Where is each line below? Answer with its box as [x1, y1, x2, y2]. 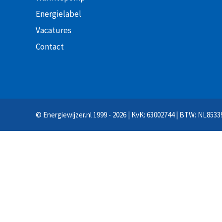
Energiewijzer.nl [43, 110, 92, 120]
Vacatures [36, 25, 71, 36]
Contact [36, 41, 64, 53]
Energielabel [36, 8, 81, 20]
